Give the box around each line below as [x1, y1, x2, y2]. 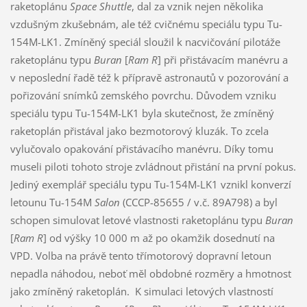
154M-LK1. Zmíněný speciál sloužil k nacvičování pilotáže [10, 35, 280, 49]
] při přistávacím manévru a [157, 53, 288, 67]
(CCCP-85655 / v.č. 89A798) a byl [119, 195, 278, 210]
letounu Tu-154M [10, 195, 95, 210]
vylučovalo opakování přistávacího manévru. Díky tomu [10, 142, 273, 156]
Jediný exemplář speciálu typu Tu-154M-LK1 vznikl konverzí [10, 177, 291, 192]
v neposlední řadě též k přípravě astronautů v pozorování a [10, 71, 288, 85]
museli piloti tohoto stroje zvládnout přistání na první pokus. [10, 160, 296, 174]
